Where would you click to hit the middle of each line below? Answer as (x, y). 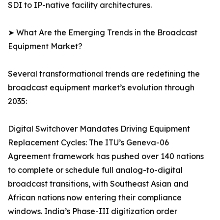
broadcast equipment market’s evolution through (101, 88)
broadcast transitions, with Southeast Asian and (98, 184)
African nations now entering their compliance (95, 198)
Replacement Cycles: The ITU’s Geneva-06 (88, 143)
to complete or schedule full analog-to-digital (95, 170)
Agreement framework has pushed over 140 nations (106, 156)
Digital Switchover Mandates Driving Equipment (99, 129)
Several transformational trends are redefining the (104, 74)
